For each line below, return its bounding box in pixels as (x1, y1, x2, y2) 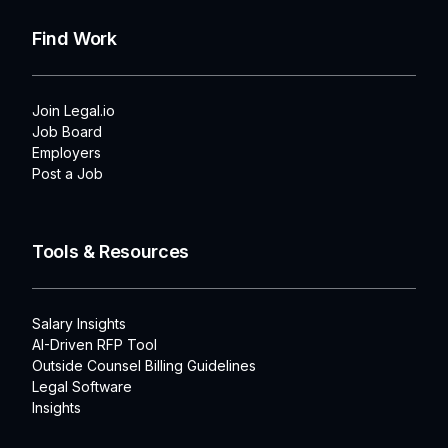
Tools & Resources (32, 241, 189, 263)
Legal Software (32, 378, 132, 396)
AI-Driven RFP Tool (32, 336, 157, 354)
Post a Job (32, 165, 103, 183)
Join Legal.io (32, 102, 115, 120)
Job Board (32, 123, 102, 141)
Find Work (32, 28, 117, 50)
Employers (32, 144, 101, 162)
